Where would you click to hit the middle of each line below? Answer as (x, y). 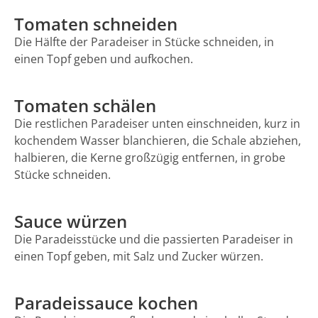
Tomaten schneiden (96, 23)
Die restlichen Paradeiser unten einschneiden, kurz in (157, 123)
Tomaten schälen (85, 105)
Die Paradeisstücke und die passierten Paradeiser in (154, 239)
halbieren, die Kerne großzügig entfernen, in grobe (150, 157)
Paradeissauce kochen (106, 302)
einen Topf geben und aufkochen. (104, 59)
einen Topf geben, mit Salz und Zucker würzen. (139, 256)
